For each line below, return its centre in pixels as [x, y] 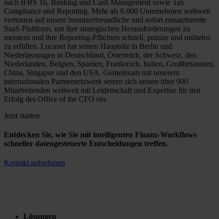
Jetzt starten [22, 115]
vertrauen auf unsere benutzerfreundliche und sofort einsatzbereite [105, 20]
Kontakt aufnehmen [34, 163]
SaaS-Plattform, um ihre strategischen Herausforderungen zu [97, 28]
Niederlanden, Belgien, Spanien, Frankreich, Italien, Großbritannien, [109, 64]
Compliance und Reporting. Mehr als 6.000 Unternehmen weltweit [107, 11]
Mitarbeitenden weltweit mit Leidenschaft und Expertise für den [102, 90]
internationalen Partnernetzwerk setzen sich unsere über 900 [96, 81]
